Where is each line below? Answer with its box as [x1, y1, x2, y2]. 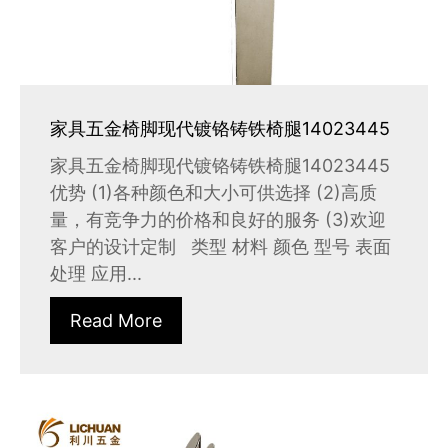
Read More [70, 309, 162, 331]
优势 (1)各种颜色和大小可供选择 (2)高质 [50, 181, 377, 203]
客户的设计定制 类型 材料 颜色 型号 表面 [50, 235, 391, 257]
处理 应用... [50, 262, 142, 284]
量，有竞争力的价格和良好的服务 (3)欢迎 [50, 208, 386, 230]
